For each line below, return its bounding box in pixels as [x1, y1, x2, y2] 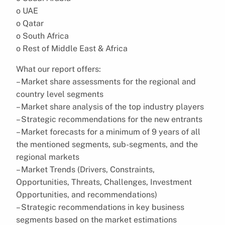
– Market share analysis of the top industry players [16, 101, 204, 111]
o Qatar [16, 18, 44, 28]
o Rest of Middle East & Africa [16, 43, 128, 53]
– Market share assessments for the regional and [16, 76, 196, 86]
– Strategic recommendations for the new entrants [16, 114, 202, 124]
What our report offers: [16, 64, 101, 74]
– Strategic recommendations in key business [16, 202, 184, 212]
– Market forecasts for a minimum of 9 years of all [16, 127, 200, 137]
